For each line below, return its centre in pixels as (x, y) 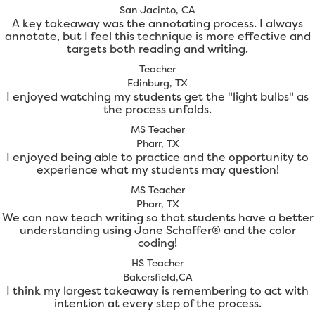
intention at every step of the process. (157, 303)
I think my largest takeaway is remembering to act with (157, 291)
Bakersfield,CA (157, 277)
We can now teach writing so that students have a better (157, 218)
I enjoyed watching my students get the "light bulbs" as (157, 97)
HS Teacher (157, 263)
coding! (157, 243)
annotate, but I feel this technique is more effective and (157, 36)
